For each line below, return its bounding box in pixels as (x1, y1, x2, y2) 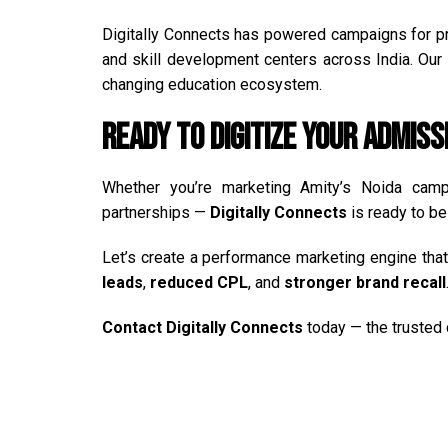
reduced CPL (150, 272, 248, 292)
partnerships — (102, 202, 210, 222)
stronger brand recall (284, 272, 446, 292)
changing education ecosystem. (102, 74, 322, 94)
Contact (102, 317, 166, 337)
